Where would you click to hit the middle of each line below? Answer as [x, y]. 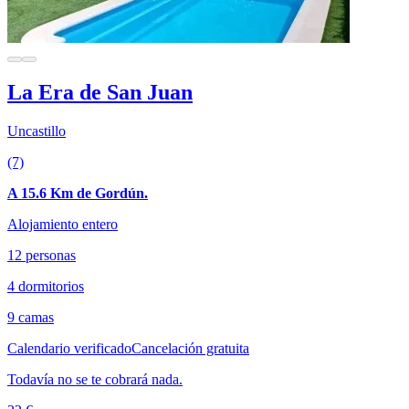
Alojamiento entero [63, 225]
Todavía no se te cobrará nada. [95, 380]
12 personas [42, 256]
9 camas [31, 318]
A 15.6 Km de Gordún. [78, 194]
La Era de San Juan [100, 93]
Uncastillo [37, 131]
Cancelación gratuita [190, 349]
